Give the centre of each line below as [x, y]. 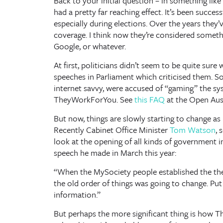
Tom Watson [192, 130]
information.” [77, 194]
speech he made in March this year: [115, 153]
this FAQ [149, 99]
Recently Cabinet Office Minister [111, 130]
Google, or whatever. [90, 46]
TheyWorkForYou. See [94, 99]
